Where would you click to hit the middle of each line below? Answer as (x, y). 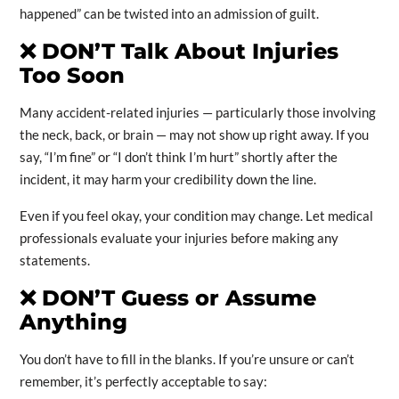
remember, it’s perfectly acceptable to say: (143, 382)
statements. (54, 261)
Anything (73, 322)
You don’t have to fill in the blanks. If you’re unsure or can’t (187, 359)
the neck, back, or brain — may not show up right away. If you (194, 135)
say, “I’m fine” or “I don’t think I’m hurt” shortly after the (178, 157)
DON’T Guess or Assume (175, 298)
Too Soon (72, 76)
